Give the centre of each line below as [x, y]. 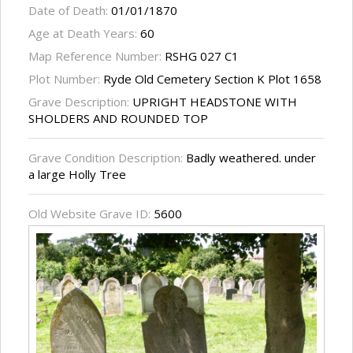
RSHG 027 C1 [202, 56]
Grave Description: [80, 102]
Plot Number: [66, 79]
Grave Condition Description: [106, 158]
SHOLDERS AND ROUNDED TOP [118, 119]
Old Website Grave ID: [91, 214]
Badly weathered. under [249, 158]
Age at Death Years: [84, 33]
